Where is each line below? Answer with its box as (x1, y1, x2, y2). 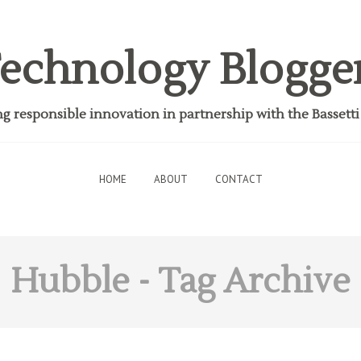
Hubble (10, 260, 130, 304)
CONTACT (214, 172, 263, 186)
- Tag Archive (129, 260, 351, 304)
